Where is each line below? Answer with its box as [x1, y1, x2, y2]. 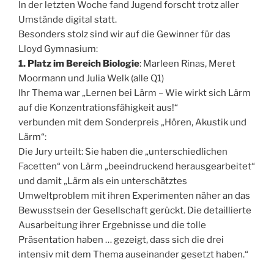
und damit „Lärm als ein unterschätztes [18, 175, 187, 187]
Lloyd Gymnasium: [18, 43, 98, 54]
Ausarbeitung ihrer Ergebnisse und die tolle [18, 219, 206, 231]
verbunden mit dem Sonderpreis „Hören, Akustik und [18, 116, 246, 128]
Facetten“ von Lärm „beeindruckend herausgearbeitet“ [18, 160, 255, 172]
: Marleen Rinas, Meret [139, 57, 235, 69]
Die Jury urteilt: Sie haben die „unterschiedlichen [18, 146, 228, 157]
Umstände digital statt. [18, 13, 117, 25]
